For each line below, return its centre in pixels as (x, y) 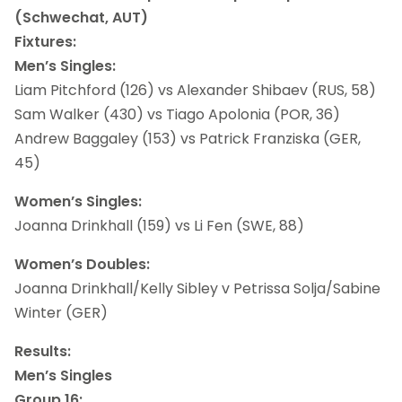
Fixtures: (45, 41)
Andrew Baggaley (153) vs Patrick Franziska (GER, (188, 138)
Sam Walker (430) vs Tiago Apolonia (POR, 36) (177, 114)
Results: (43, 351)
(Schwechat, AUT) (81, 17)
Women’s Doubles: (82, 264)
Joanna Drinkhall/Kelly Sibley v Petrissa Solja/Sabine (197, 288)
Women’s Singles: (78, 201)
